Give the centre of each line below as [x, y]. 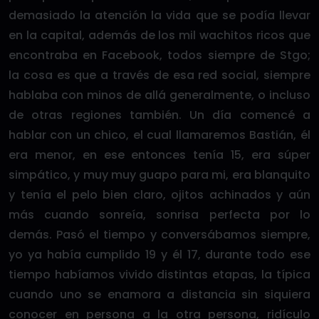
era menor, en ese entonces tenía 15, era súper [159, 155]
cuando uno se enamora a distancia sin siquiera [159, 294]
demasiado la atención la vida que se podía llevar [159, 15]
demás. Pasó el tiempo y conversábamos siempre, [159, 235]
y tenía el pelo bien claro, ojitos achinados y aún [159, 195]
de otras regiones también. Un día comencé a [159, 115]
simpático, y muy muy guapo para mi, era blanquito [159, 175]
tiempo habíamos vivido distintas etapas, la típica [159, 274]
